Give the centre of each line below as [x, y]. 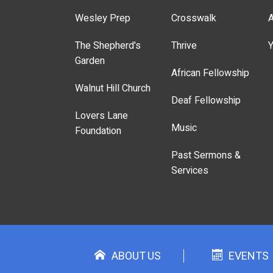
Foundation [98, 131]
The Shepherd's [108, 46]
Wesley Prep [102, 19]
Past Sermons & [206, 156]
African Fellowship [211, 73]
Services [190, 171]
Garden [90, 61]
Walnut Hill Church [112, 89]
